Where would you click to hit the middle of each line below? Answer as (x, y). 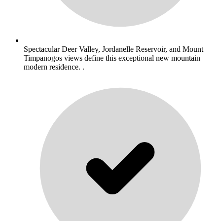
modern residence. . (54, 67)
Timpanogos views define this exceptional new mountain (112, 58)
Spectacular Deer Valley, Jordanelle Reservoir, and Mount (113, 49)
